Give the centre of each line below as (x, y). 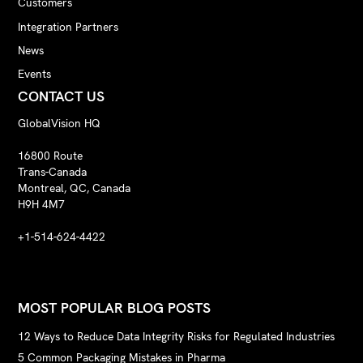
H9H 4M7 (42, 204)
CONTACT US (62, 96)
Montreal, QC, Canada (78, 188)
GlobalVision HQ (60, 123)
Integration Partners (68, 26)
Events (35, 74)
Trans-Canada (56, 171)
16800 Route (51, 155)
